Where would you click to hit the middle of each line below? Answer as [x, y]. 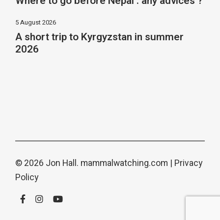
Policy [27, 177]
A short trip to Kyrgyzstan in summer [100, 37]
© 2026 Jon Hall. [48, 163]
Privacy [189, 163]
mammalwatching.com [124, 163]
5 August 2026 [36, 22]
